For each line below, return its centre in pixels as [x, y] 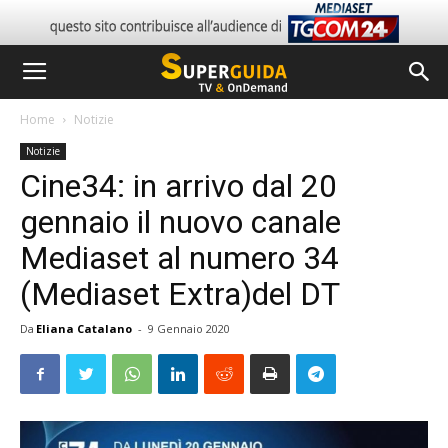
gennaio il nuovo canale [180, 222]
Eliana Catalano [84, 328]
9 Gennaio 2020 [189, 328]
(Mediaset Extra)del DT [180, 294]
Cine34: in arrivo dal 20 [178, 186]
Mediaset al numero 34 [179, 258]
